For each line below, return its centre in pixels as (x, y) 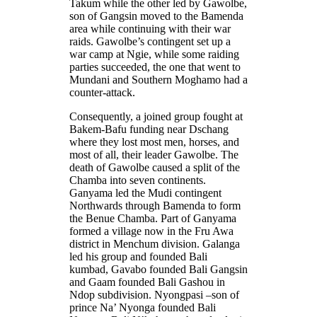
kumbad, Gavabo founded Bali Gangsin (158, 269)
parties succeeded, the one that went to (155, 67)
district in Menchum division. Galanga (155, 243)
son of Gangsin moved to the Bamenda (156, 16)
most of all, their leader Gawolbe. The (154, 154)
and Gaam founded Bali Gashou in (147, 282)
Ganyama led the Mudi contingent (145, 192)
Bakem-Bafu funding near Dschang (149, 129)
